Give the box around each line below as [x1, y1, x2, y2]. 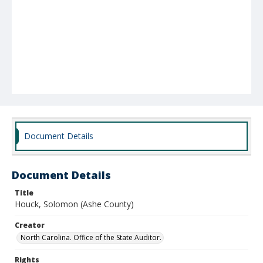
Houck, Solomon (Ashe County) [15, 198, 134, 210]
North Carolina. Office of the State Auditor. [21, 232, 161, 242]
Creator [15, 220, 45, 230]
